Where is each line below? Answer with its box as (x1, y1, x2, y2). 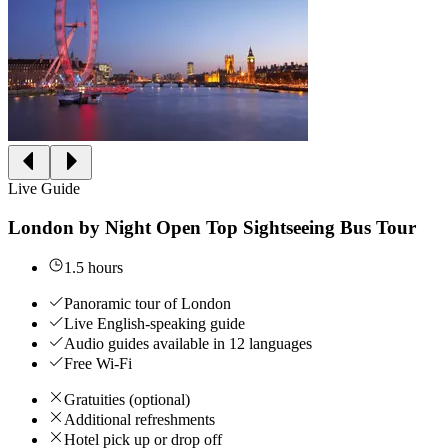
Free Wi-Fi (64, 355, 132, 373)
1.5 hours (64, 259, 123, 277)
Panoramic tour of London (64, 295, 231, 313)
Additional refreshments (64, 411, 215, 429)
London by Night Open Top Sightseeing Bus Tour (8, 216, 416, 238)
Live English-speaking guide (64, 315, 245, 333)
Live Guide (8, 180, 80, 197)
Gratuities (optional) (64, 391, 190, 409)
